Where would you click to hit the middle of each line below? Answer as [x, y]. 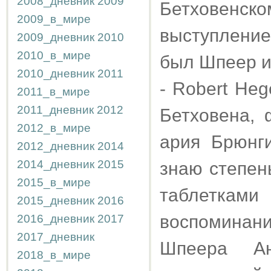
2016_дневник [56, 219]
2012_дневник [56, 146]
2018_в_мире [54, 255]
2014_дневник [56, 164]
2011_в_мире [54, 92]
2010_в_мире [54, 55]
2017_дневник [56, 237]
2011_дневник [55, 110]
